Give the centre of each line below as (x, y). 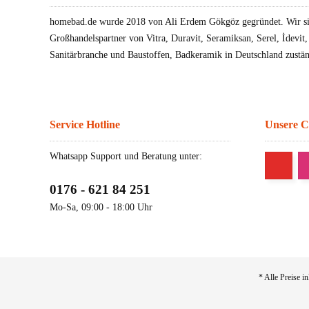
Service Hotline (85, 125)
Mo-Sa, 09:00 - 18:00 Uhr (101, 208)
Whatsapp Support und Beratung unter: (126, 157)
